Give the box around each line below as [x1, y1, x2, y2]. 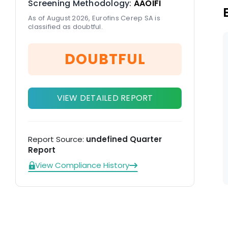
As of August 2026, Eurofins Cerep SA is [28, 13, 160, 23]
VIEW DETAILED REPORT [56, 92, 153, 104]
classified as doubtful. [28, 22, 103, 32]
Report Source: [28, 134, 86, 145]
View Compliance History [35, 160, 129, 170]
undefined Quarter [86, 134, 162, 145]
